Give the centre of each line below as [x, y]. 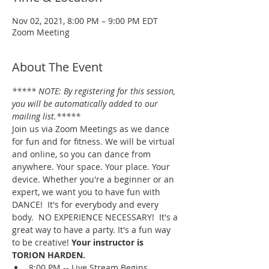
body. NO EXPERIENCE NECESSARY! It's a [96, 217]
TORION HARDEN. [49, 255]
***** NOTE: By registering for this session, [95, 91]
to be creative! [42, 243]
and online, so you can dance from [83, 154]
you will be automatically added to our [86, 104]
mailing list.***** [46, 116]
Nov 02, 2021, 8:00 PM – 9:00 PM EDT [85, 21]
